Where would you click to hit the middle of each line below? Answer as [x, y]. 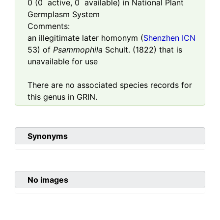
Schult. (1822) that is [142, 50]
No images [48, 180]
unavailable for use [63, 62]
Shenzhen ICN [169, 38]
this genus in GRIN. [62, 97]
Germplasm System [64, 14]
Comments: [49, 26]
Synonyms [48, 136]
